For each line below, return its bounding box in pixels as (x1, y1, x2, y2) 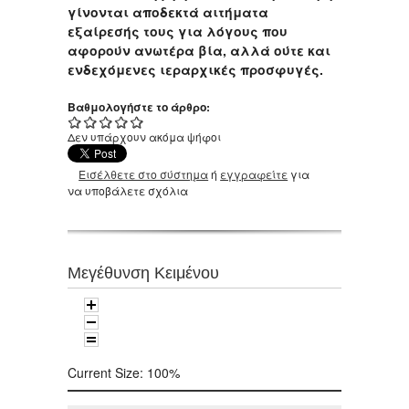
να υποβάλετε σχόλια (68, 183, 188, 199)
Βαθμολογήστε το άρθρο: (68, 99, 213, 116)
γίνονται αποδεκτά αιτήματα (68, 3, 268, 22)
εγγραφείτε (220, 166, 288, 183)
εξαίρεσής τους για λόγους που (68, 22, 288, 41)
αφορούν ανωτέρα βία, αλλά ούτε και (68, 41, 330, 60)
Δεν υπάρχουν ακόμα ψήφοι (68, 129, 221, 145)
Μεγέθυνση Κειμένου (68, 262, 219, 282)
